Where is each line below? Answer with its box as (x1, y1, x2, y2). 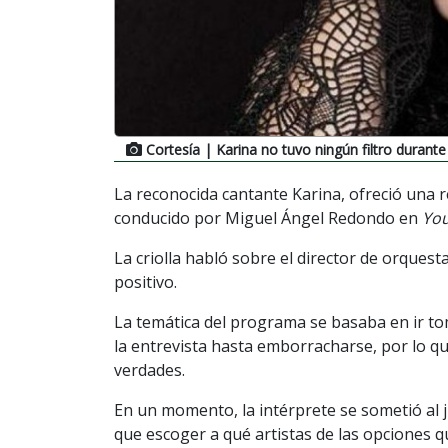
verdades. (114, 358, 185, 381)
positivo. (114, 270, 177, 293)
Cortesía (146, 139, 200, 159)
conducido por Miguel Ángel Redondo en (114, 206, 422, 229)
